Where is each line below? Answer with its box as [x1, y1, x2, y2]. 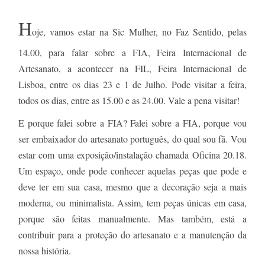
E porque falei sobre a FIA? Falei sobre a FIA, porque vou [18, 116, 247, 129]
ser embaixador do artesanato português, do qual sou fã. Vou [18, 132, 247, 145]
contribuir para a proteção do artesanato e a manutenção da [18, 228, 247, 241]
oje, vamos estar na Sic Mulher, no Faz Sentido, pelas [32, 25, 247, 38]
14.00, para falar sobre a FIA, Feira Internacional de [18, 46, 247, 59]
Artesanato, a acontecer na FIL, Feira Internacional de [18, 62, 247, 75]
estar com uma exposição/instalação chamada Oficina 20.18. [18, 148, 247, 161]
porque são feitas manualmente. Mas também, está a [18, 212, 247, 225]
